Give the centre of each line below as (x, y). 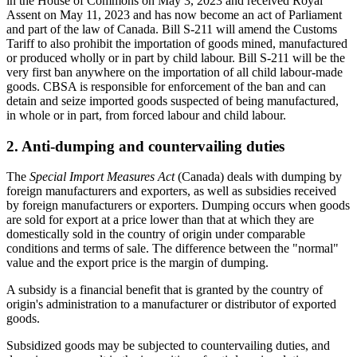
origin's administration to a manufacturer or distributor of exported (171, 304)
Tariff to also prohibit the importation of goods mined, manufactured (177, 43)
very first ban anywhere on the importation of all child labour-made (175, 72)
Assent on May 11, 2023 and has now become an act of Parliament (174, 14)
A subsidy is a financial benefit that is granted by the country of (165, 290)
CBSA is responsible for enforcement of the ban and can (184, 86)
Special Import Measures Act (102, 177)
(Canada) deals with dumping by (258, 177)
